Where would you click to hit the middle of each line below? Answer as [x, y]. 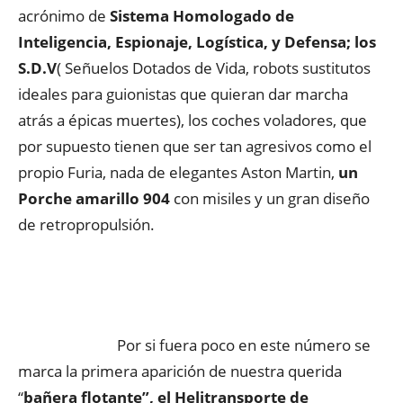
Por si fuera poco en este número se [244, 345]
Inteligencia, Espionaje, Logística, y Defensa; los [197, 42]
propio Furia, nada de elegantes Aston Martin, [178, 172]
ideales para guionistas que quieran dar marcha [183, 94]
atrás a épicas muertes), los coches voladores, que [193, 120]
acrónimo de [64, 16]
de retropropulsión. [86, 224]
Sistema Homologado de [202, 16]
